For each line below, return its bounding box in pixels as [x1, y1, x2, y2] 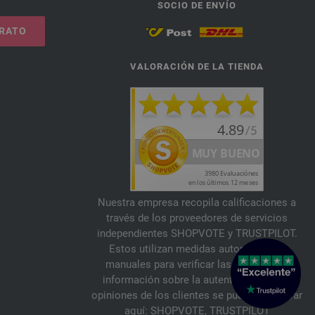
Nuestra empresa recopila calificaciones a [98, 196, 296, 210]
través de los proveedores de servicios [106, 212, 288, 225]
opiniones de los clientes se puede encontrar [91, 289, 302, 302]
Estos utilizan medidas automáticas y [108, 243, 285, 256]
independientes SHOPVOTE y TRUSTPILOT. [96, 227, 297, 240]
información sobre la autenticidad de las [102, 274, 292, 287]
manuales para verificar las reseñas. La [105, 258, 288, 271]
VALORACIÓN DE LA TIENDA [130, 61, 264, 72]
